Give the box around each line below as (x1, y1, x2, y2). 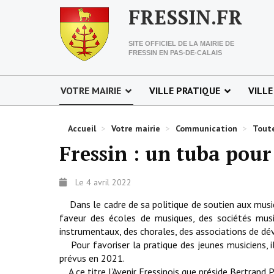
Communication (176, 123, 237, 134)
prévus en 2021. (59, 252, 125, 264)
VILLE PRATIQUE (149, 84, 220, 97)
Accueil (68, 123, 96, 134)
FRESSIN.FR (128, 4, 242, 30)
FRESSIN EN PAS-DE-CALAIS (128, 49, 222, 56)
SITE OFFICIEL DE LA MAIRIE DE (128, 40, 234, 47)
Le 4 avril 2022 (75, 177, 131, 188)
